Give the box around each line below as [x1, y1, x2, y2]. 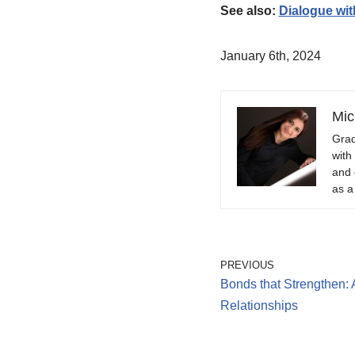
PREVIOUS [219, 259, 274, 272]
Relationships [219, 299, 298, 313]
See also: [219, 4, 279, 18]
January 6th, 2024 [219, 49, 321, 63]
